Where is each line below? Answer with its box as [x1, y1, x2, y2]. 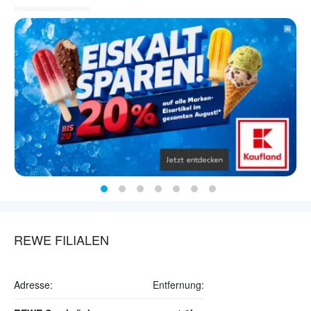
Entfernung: [153, 278, 204, 292]
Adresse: [14, 278, 53, 292]
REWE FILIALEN [14, 230, 109, 249]
